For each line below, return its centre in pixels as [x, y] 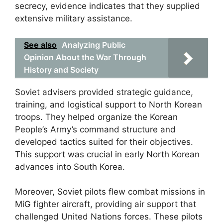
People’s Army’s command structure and [95, 129]
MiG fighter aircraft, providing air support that [106, 204]
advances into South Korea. [70, 167]
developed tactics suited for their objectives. [104, 142]
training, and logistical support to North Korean [109, 104]
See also [40, 45]
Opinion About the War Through [85, 57]
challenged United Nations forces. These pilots [109, 217]
